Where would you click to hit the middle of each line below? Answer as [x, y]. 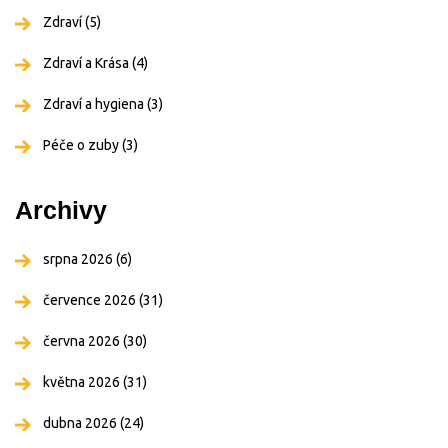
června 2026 [83, 341]
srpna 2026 [79, 259]
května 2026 [83, 382]
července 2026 [91, 300]
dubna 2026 [81, 423]
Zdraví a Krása [87, 63]
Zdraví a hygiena [95, 104]
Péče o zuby [82, 145]
